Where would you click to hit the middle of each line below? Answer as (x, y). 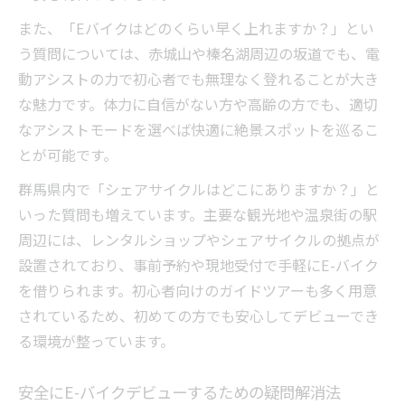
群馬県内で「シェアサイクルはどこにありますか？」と (199, 189)
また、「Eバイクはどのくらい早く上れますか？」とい (196, 28)
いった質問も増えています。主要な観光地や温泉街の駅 (198, 215)
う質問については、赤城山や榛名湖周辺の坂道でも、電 (199, 54)
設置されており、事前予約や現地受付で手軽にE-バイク (198, 265)
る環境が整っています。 (96, 341)
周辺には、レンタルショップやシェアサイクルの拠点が (199, 240)
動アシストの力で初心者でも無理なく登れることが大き (198, 79)
